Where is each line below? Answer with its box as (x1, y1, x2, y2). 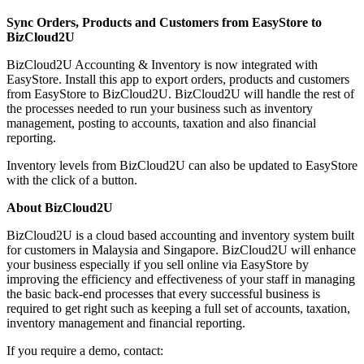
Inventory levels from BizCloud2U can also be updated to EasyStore (6, 158, 357, 172)
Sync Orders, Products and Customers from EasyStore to (6, 15, 322, 29)
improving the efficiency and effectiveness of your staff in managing (6, 271, 355, 286)
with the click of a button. (6, 172, 137, 187)
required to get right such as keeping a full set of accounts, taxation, (6, 301, 350, 315)
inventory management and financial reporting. (6, 315, 245, 330)
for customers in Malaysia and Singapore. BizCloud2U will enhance (6, 242, 356, 257)
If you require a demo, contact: (6, 343, 163, 357)
